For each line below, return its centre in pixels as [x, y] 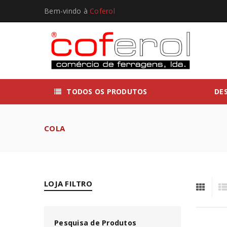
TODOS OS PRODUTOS [107, 91]
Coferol [102, 11]
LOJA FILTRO [68, 183]
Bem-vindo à [67, 11]
